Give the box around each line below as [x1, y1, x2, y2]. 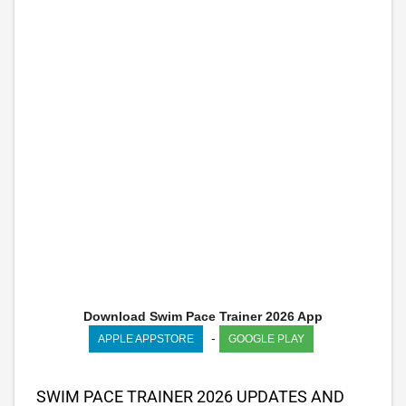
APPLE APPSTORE [97, 333, 194, 345]
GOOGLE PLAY [227, 333, 304, 345]
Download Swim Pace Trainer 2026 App [83, 309, 323, 324]
